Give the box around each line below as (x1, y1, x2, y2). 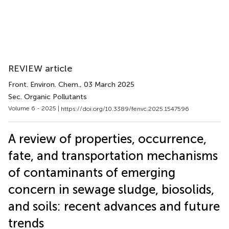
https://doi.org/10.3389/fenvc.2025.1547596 (61, 105, 189, 112)
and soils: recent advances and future (8, 198, 220, 214)
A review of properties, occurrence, (8, 131, 207, 146)
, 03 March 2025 (80, 80, 134, 89)
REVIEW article (8, 63, 73, 74)
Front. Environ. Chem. (8, 80, 80, 89)
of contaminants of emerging (8, 165, 175, 180)
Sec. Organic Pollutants (8, 93, 87, 101)
